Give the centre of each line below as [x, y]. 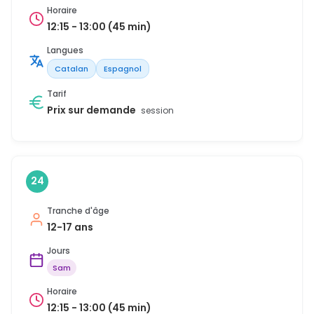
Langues [65, 50]
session [157, 110]
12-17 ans [70, 227]
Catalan [71, 68]
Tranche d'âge [78, 210]
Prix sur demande [93, 110]
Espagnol [123, 68]
